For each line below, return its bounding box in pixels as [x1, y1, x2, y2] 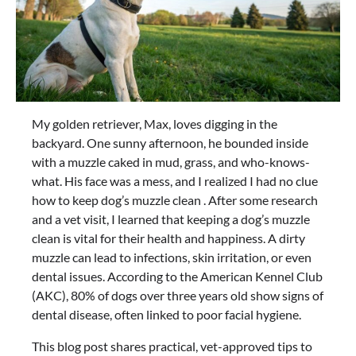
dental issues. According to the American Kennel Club [32, 269, 323, 284]
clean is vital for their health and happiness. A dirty [32, 230, 305, 246]
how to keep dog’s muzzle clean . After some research [32, 192, 318, 208]
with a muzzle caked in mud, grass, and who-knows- [32, 154, 310, 170]
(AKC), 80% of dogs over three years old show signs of [32, 288, 323, 304]
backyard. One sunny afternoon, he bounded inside [32, 135, 308, 151]
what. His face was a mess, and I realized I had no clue [32, 173, 318, 189]
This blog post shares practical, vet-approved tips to [32, 339, 312, 354]
